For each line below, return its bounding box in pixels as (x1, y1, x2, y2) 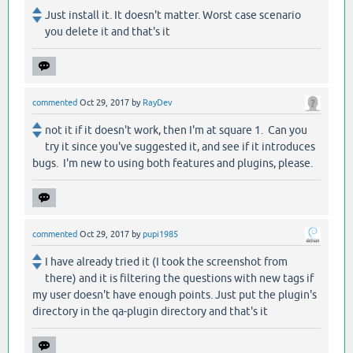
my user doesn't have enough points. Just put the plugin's (32, 288, 317, 301)
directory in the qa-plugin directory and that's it (32, 304, 268, 318)
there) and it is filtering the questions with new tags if (45, 271, 314, 284)
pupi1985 (143, 229, 178, 239)
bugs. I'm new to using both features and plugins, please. (32, 156, 313, 169)
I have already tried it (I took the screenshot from (45, 255, 288, 268)
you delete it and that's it (45, 24, 170, 38)
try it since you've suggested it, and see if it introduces (45, 139, 315, 153)
